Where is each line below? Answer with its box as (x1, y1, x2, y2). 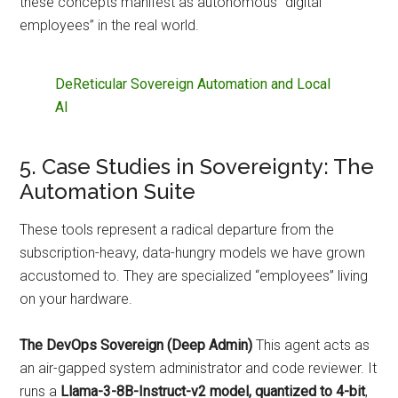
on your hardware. (20, 291, 133, 308)
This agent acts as (252, 337, 370, 354)
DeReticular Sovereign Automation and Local (55, 76, 331, 93)
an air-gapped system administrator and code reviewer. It (20, 360, 378, 378)
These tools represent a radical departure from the (20, 221, 335, 239)
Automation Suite (20, 179, 196, 205)
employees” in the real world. (20, 17, 200, 35)
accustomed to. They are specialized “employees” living (20, 267, 369, 285)
